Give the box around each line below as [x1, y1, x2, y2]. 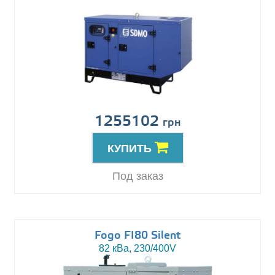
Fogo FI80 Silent [95, 229, 180, 243]
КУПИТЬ [107, 142, 155, 155]
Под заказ [112, 170, 163, 183]
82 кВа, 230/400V [99, 243, 176, 254]
